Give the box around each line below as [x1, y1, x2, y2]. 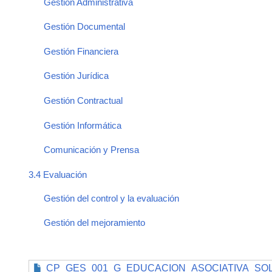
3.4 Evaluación [29, 169, 90, 180]
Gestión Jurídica [44, 70, 112, 81]
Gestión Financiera [44, 46, 119, 56]
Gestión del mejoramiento [44, 217, 146, 228]
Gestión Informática [44, 120, 122, 131]
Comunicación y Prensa [44, 144, 140, 155]
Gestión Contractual [44, 95, 126, 106]
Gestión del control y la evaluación [44, 192, 180, 203]
